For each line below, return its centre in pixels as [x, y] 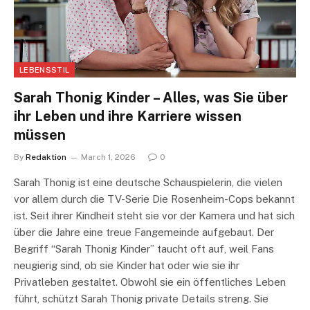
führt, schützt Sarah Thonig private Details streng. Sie [141, 299]
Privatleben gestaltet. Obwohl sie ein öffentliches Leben [150, 282]
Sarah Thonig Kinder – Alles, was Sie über [151, 98]
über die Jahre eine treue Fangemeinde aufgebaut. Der [144, 232]
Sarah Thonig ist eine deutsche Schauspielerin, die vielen [148, 183]
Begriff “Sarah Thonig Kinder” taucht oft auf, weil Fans [144, 249]
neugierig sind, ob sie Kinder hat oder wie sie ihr [127, 266]
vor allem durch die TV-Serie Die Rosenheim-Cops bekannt [154, 199]
